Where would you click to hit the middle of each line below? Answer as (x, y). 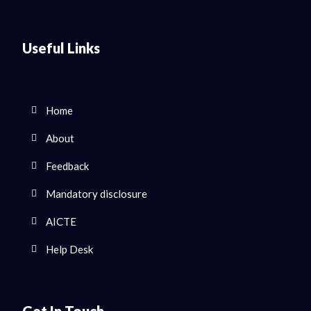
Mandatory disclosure (96, 194)
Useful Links (61, 48)
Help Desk (69, 250)
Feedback (67, 166)
